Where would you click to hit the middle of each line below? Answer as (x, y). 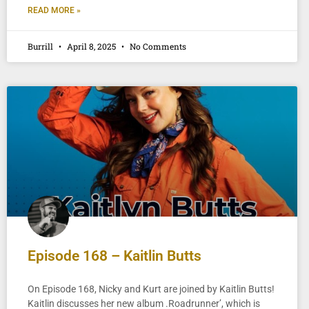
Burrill (41, 46)
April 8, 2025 (91, 46)
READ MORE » (54, 10)
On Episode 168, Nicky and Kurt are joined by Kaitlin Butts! (151, 289)
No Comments (157, 46)
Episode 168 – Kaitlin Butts (114, 256)
